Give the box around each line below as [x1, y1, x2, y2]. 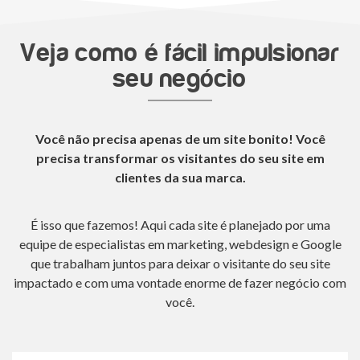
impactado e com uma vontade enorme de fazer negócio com [14, 275, 346, 290]
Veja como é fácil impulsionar [19, 40, 341, 66]
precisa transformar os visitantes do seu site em [35, 150, 325, 166]
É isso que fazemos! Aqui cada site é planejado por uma [30, 217, 330, 232]
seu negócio [112, 66, 247, 92]
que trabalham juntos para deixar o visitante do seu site [30, 256, 330, 271]
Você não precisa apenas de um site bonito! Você [35, 131, 325, 146]
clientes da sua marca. [114, 170, 246, 185]
